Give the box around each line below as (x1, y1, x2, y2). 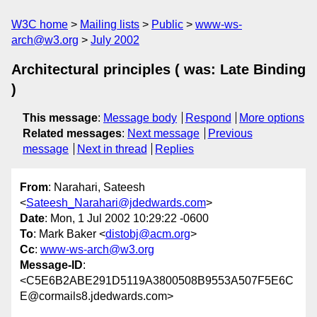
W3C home (11, 18, 68, 30)
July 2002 (91, 34, 139, 46)
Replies (155, 143, 195, 155)
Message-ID (20, 259, 83, 272)
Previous (207, 127, 253, 139)
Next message (127, 127, 200, 139)
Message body (103, 112, 177, 124)
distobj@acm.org (105, 228, 190, 241)
